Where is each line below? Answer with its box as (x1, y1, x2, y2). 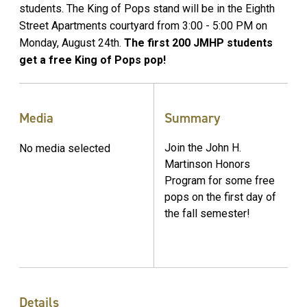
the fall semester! (164, 206, 250, 220)
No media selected (19, 141, 110, 155)
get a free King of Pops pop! (19, 53, 166, 66)
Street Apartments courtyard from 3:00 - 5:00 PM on (19, 19, 267, 32)
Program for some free (164, 173, 275, 187)
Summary (164, 108, 220, 127)
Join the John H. (164, 140, 241, 154)
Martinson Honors (164, 157, 250, 171)
